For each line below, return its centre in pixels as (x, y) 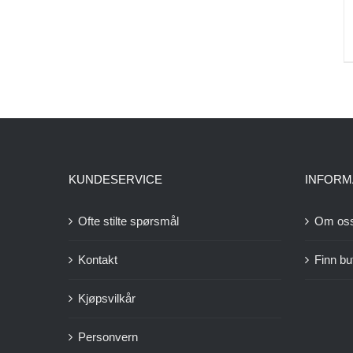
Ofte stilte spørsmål (128, 221)
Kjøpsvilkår (107, 299)
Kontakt (98, 260)
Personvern (108, 337)
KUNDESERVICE (115, 180)
